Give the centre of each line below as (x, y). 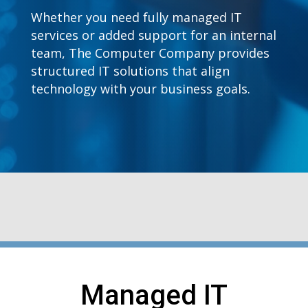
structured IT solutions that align (130, 71)
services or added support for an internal (153, 35)
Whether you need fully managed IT (136, 17)
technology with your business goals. (140, 89)
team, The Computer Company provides (150, 53)
